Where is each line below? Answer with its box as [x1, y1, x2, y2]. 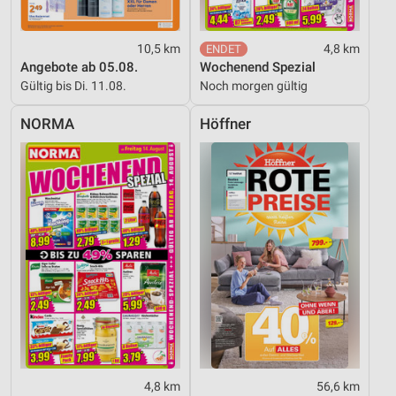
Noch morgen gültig [200, 78, 308, 93]
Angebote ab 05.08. [20, 58, 138, 75]
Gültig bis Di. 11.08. [20, 78, 126, 93]
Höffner [200, 115, 251, 133]
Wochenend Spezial [200, 58, 316, 75]
